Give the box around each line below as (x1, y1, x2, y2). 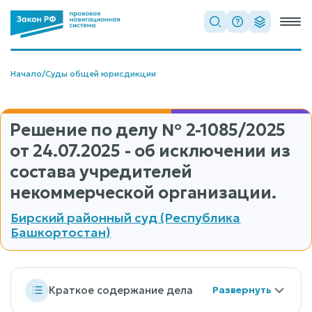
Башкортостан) (10, 224, 111, 240)
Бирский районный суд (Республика (10, 209, 241, 226)
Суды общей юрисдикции (45, 68, 156, 79)
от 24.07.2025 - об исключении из (10, 141, 290, 162)
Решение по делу (10, 120, 162, 141)
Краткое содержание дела (49, 283, 193, 297)
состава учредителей (10, 162, 192, 182)
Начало (10, 68, 42, 79)
